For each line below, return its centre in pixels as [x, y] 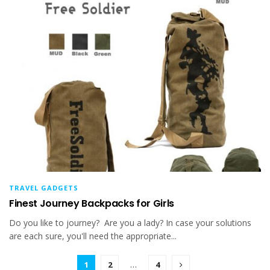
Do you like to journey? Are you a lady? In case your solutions [130, 222]
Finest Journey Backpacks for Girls [92, 203]
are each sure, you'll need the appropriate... [93, 236]
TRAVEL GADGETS [44, 187]
